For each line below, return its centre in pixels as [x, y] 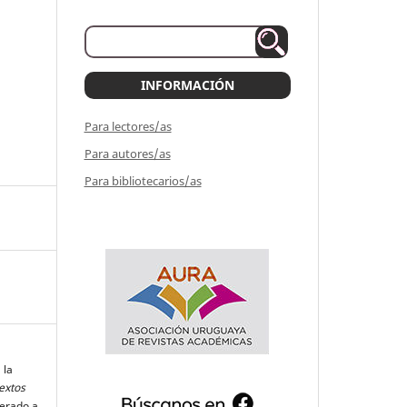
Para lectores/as [128, 126]
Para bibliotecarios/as [143, 181]
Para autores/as [127, 154]
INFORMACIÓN [187, 85]
